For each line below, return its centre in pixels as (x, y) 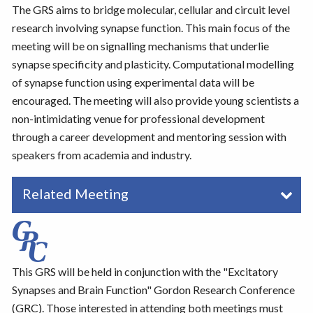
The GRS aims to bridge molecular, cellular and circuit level (151, 10)
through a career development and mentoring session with (149, 137)
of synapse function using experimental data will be (133, 82)
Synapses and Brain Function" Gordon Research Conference (153, 290)
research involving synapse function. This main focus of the (151, 28)
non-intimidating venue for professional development (138, 119)
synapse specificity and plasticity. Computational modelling (153, 64)
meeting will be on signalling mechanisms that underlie (140, 46)
